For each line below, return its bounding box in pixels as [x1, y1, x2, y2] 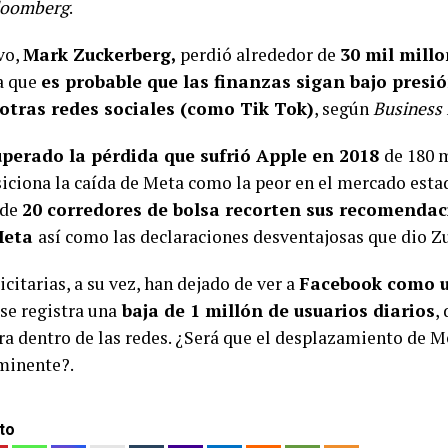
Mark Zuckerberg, [23, 43, 176, 67]
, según [314, 97, 373, 121]
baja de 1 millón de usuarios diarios [117, 299, 435, 323]
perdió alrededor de [176, 43, 340, 67]
